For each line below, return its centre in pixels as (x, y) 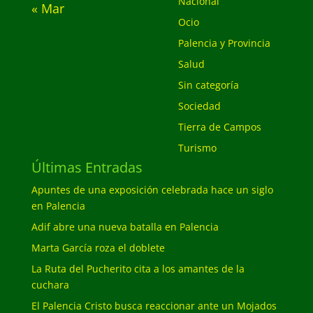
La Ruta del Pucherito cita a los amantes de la (138, 269)
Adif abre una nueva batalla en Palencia (125, 227)
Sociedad (199, 106)
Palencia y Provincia (224, 43)
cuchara (50, 285)
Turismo (197, 148)
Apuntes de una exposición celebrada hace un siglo (152, 190)
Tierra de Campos (219, 127)
